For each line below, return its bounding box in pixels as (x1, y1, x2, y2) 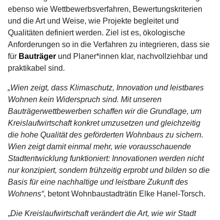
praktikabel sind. (8, 63, 65, 72)
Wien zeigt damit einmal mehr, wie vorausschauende (8, 142, 191, 151)
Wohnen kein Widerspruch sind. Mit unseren (8, 95, 162, 104)
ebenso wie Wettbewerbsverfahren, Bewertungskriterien (8, 4, 202, 13)
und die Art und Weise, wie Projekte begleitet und (8, 16, 179, 25)
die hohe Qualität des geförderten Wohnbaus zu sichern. (8, 130, 203, 139)
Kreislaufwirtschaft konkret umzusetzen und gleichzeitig (8, 118, 200, 127)
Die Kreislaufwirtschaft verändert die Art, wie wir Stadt (10, 209, 196, 218)
